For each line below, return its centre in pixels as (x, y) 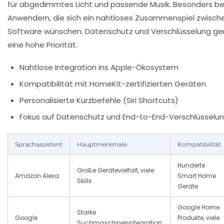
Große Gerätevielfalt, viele (115, 170)
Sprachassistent (39, 144)
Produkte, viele (198, 218)
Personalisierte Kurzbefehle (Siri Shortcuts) (99, 100)
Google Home (198, 207)
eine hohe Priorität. (42, 45)
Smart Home (197, 176)
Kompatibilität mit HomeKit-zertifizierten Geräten (113, 84)
